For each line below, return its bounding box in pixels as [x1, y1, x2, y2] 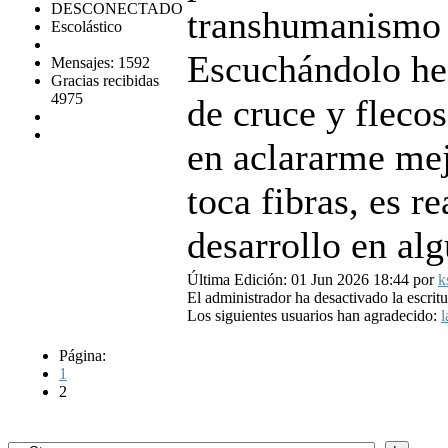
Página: [59, 347, 106, 365]
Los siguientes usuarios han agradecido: [187, 307, 441, 325]
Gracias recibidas [51, 72, 159, 90]
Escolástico [51, 18, 122, 36]
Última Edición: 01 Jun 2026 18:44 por [187, 271, 438, 289]
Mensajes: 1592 [51, 54, 150, 72]
